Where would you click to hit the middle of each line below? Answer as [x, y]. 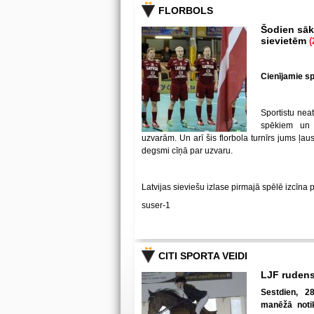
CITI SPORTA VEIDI [203, 256]
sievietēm [285, 41]
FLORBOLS [186, 11]
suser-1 [156, 205]
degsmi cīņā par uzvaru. [187, 151]
